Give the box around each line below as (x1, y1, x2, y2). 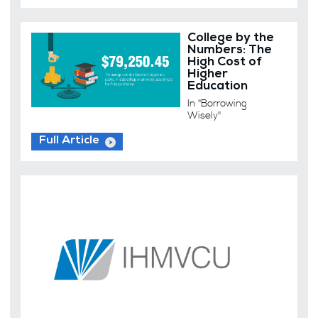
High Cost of (187, 56, 263, 69)
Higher (187, 68, 229, 81)
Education (187, 80, 248, 93)
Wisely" (187, 109, 221, 122)
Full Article (38, 136, 99, 148)
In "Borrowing (187, 97, 248, 110)
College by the (187, 32, 275, 45)
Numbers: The (187, 44, 273, 57)
